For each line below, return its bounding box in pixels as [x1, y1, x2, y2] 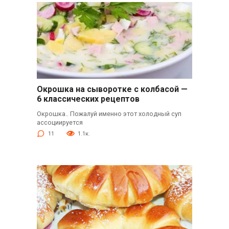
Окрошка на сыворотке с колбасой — [36, 84, 188, 95]
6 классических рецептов [36, 94, 140, 104]
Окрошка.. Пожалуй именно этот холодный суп [36, 110, 181, 118]
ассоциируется [36, 119, 83, 127]
